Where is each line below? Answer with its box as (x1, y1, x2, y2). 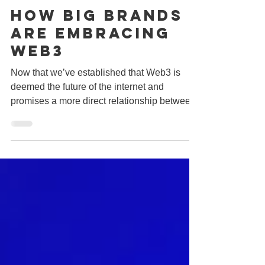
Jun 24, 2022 (11, 8, 53, 17)
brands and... (11, 137, 65, 147)
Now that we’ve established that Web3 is (11, 94, 180, 104)
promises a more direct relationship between (11, 122, 196, 132)
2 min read (63, 8, 98, 17)
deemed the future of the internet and (11, 108, 164, 118)
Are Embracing (11, 50, 170, 69)
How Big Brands (11, 33, 183, 51)
